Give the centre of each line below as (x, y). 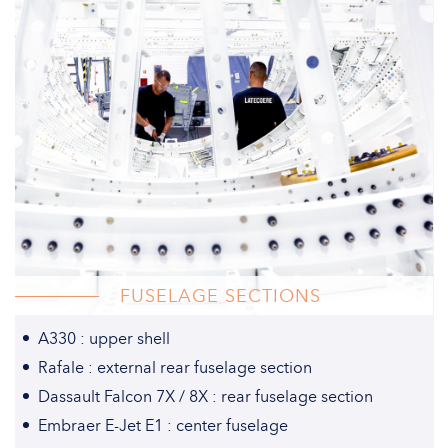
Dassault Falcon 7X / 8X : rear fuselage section (206, 396)
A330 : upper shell (104, 338)
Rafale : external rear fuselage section (175, 367)
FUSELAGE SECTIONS (220, 295)
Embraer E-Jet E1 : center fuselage (163, 425)
